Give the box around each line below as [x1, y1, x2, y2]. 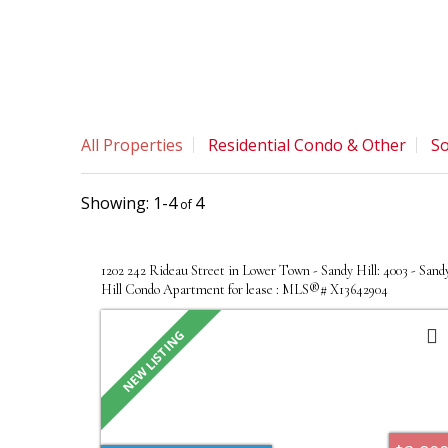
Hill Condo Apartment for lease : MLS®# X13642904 [100, 280, 388, 298]
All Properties [80, 133, 183, 156]
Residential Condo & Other [207, 133, 406, 156]
